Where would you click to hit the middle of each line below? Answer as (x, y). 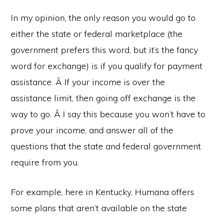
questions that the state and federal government (106, 146)
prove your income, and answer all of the (92, 130)
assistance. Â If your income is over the (88, 82)
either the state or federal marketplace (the (97, 34)
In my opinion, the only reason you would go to (103, 18)
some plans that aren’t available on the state (99, 208)
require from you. (45, 162)
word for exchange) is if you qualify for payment (107, 66)
